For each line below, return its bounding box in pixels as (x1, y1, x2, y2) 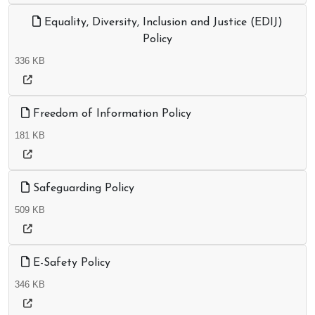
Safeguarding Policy (30, 183, 134, 195)
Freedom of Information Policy (30, 108, 191, 120)
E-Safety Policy (30, 257, 110, 269)
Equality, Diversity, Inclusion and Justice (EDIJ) (41, 17, 283, 29)
